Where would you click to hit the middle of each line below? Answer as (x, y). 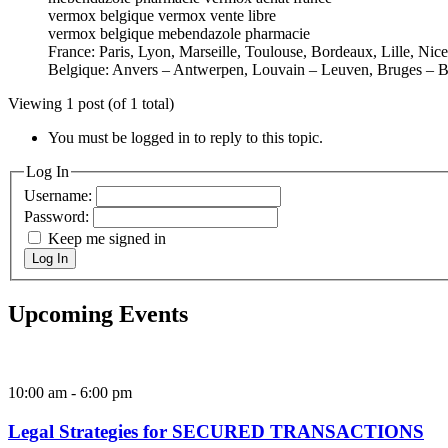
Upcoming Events (98, 314)
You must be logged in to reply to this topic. (185, 137)
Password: (58, 217)
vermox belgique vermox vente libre (162, 15)
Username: (60, 196)
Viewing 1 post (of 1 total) (91, 103)
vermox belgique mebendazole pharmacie (179, 33)
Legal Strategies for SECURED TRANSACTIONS (216, 431)
